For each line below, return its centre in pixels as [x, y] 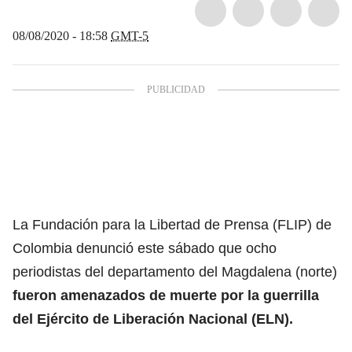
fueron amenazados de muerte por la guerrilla [166, 295]
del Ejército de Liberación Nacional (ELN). [153, 319]
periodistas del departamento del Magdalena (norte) [175, 271]
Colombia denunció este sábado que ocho [145, 248]
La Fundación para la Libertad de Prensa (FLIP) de [172, 224]
